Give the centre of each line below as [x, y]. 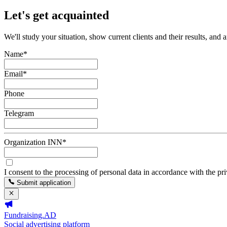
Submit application [44, 183]
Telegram [19, 113]
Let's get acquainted [56, 15]
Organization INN [33, 142]
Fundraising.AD [30, 215]
